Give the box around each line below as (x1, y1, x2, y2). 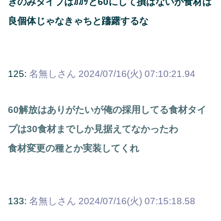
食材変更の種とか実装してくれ (8, 143, 139, 154)
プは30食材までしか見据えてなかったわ (8, 124, 178, 135)
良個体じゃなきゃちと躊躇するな (8, 15, 148, 26)
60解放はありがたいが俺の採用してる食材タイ (8, 105, 206, 115)
